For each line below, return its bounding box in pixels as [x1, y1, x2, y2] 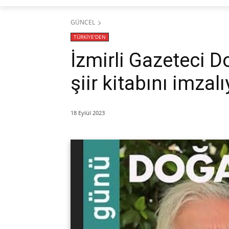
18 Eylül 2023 [71, 108, 105, 117]
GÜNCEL [71, 17, 95, 27]
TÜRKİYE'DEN [74, 33, 106, 40]
